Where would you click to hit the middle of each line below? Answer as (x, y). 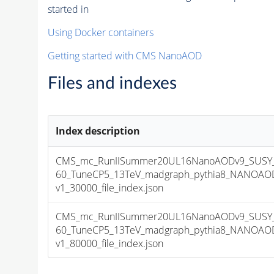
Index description (98, 131)
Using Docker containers (100, 32)
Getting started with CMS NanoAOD (124, 55)
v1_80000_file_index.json (110, 243)
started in (68, 9)
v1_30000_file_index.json (110, 187)
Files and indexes (112, 83)
